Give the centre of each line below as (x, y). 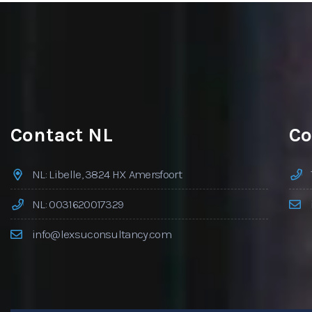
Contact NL (62, 135)
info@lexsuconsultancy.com (102, 234)
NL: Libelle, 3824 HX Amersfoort (107, 174)
